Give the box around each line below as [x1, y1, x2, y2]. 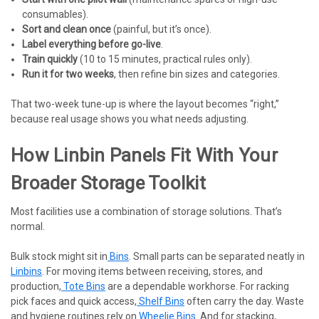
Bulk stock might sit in [11, 251, 108, 263]
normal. [11, 221, 45, 233]
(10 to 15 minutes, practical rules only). [78, 53, 253, 65]
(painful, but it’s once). [111, 23, 212, 35]
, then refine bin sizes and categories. [114, 68, 281, 80]
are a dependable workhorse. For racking [105, 281, 289, 293]
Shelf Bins [139, 296, 184, 308]
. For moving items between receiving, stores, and [42, 266, 263, 278]
